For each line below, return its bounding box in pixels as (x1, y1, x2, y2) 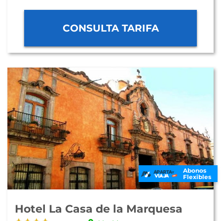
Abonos (183, 167, 206, 174)
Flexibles (183, 173, 211, 181)
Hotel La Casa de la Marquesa (15, 202, 183, 216)
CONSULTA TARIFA (62, 22, 159, 34)
